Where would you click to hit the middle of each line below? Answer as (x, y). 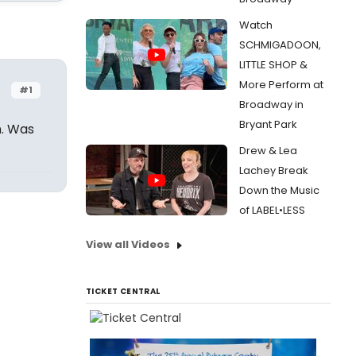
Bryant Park (268, 124)
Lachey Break (274, 170)
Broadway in (271, 104)
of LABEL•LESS (272, 210)
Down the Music (279, 190)
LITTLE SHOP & (273, 65)
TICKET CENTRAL (123, 291)
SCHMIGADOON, (280, 45)
